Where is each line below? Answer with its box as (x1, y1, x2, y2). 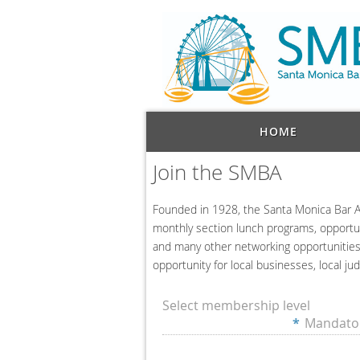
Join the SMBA (153, 158, 282, 186)
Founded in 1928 (153, 202, 238, 218)
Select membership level (162, 297, 310, 315)
